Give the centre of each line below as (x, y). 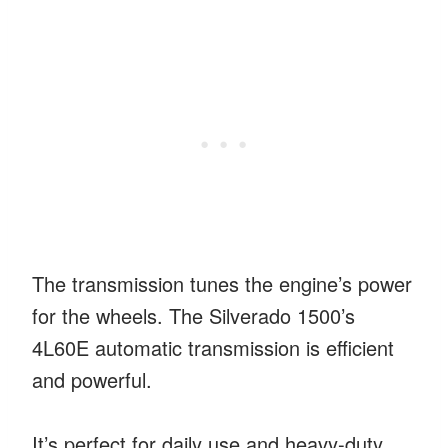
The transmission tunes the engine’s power (222, 283)
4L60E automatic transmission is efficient (213, 347)
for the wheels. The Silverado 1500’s (193, 315)
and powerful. (92, 379)
